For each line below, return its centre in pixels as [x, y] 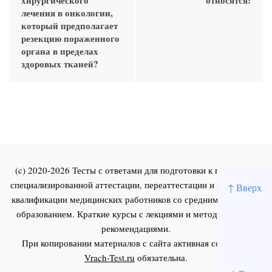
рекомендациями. [136, 228]
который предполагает [70, 25]
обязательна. [161, 257]
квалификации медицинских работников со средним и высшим [136, 199]
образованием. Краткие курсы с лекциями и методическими [136, 213]
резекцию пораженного [70, 38]
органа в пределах [60, 51]
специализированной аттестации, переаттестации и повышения [136, 184]
